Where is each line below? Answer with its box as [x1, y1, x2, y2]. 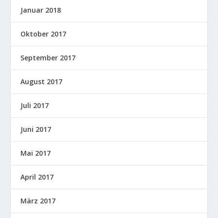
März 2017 [20, 196, 56, 206]
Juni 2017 [20, 125, 52, 134]
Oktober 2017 [20, 29, 67, 39]
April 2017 [20, 172, 54, 182]
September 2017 [20, 53, 76, 63]
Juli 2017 [20, 101, 49, 110]
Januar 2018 [20, 5, 61, 15]
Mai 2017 [20, 148, 51, 158]
